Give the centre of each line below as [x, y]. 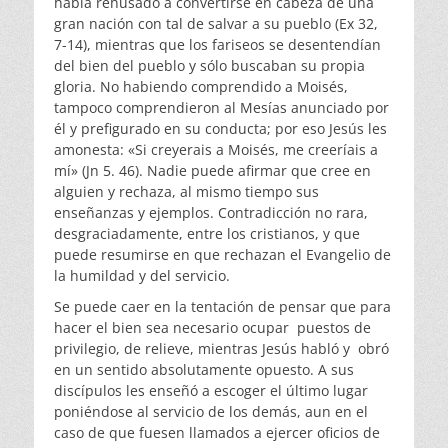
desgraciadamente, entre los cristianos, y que [207, 234]
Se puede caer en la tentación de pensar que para [222, 307]
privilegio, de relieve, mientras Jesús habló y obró [221, 349]
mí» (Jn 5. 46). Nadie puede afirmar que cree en [212, 171]
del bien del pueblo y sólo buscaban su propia [209, 66]
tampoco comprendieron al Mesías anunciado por [221, 108]
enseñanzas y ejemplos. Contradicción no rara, [211, 213]
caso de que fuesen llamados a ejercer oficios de [217, 433]
